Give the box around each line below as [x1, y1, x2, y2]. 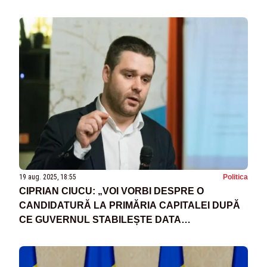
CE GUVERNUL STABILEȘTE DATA [19, 215, 181, 225]
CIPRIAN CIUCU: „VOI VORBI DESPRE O [19, 186, 204, 197]
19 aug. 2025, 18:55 [19, 173, 76, 182]
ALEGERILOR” [19, 229, 87, 240]
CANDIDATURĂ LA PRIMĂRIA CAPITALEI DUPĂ [19, 200, 240, 211]
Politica [223, 173, 248, 182]
